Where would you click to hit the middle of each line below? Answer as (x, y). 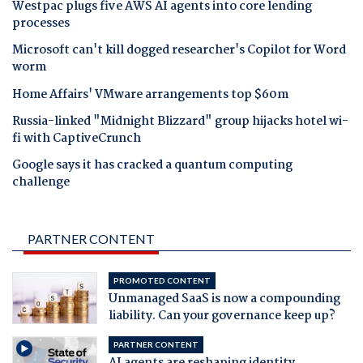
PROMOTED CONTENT (162, 280)
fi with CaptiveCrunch (77, 138)
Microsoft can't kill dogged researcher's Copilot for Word (179, 51)
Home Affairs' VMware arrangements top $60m (150, 94)
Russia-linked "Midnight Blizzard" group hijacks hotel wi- (180, 121)
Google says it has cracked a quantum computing (152, 166)
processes (41, 24)
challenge (41, 183)
